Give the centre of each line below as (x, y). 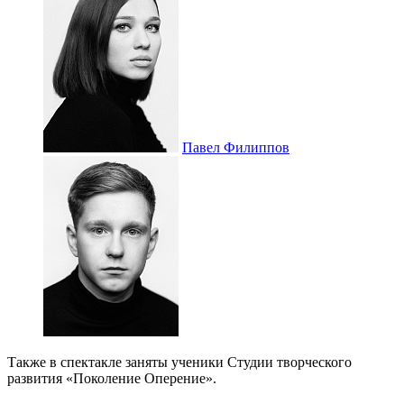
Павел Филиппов (236, 148)
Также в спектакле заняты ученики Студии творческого (179, 363)
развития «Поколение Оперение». (112, 379)
